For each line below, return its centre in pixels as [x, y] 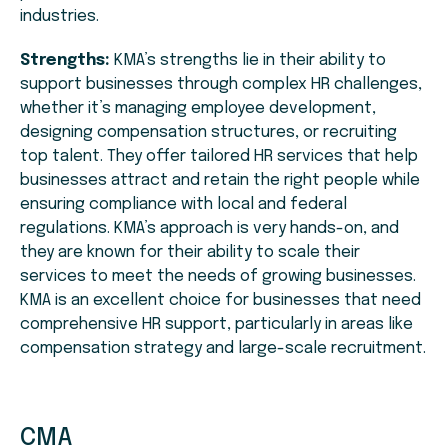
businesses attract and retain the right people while [220, 181]
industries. [59, 17]
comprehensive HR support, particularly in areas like [216, 325]
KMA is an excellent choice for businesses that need [220, 301]
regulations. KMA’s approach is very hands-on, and [209, 229]
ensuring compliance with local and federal [183, 205]
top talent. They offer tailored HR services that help [219, 157]
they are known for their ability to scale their [190, 253]
